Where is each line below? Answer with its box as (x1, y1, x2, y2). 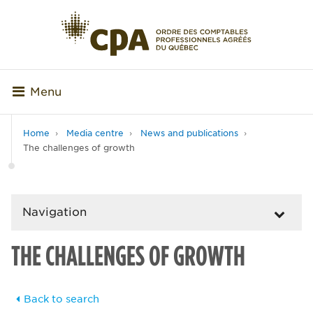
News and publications (140, 128, 238, 139)
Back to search (24, 293, 99, 305)
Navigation (22, 205, 87, 219)
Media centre (66, 128, 124, 139)
